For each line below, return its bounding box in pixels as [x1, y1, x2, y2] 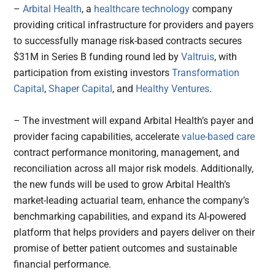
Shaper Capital [48, 83, 113, 95]
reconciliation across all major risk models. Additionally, [14, 163, 254, 175]
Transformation [172, 67, 240, 79]
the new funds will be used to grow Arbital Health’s [14, 179, 231, 191]
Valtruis [181, 51, 215, 63]
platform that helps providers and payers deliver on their [14, 227, 255, 239]
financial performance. [14, 258, 112, 271]
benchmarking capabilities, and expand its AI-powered [14, 211, 247, 223]
